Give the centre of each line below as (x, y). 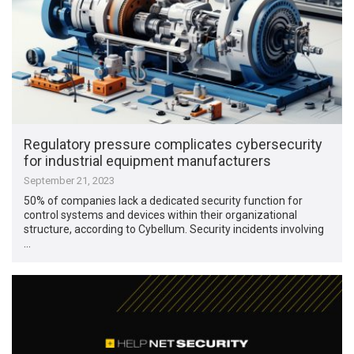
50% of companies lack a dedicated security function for (164, 201)
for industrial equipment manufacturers (148, 161)
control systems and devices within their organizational (161, 215)
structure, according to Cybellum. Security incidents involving (174, 230)
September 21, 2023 (70, 181)
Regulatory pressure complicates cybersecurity (173, 145)
